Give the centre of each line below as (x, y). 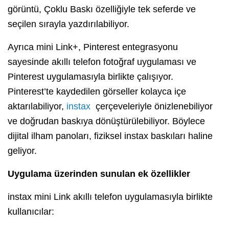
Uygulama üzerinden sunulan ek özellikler (99, 174)
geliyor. (22, 151)
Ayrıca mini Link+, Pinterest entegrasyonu (93, 47)
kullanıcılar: (31, 212)
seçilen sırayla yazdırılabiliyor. (68, 24)
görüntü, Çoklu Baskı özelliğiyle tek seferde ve (102, 9)
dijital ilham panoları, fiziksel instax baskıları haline (110, 136)
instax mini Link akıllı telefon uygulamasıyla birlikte (110, 197)
